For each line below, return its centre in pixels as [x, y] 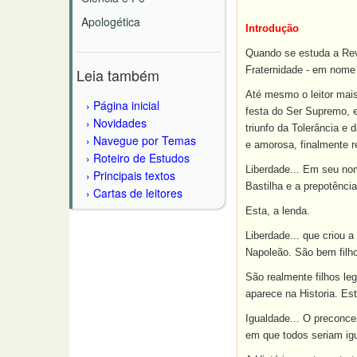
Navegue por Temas [145, 140]
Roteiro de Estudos [141, 158]
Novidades [120, 123]
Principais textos [134, 175]
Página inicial [126, 105]
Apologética [111, 22]
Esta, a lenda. [278, 211]
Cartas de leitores [138, 193]
